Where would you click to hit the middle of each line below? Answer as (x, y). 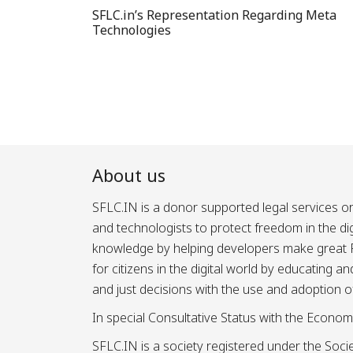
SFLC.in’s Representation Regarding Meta (214, 15)
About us (129, 175)
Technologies (132, 30)
